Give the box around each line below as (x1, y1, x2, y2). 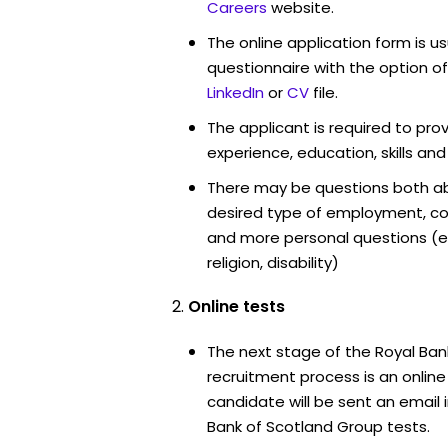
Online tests (188, 294, 285, 318)
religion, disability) (207, 251, 339, 273)
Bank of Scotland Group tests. (207, 415, 430, 437)
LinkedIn (207, 81, 264, 103)
